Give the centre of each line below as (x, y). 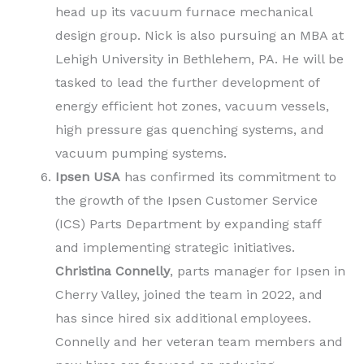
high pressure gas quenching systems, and (190, 129)
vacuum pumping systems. (141, 153)
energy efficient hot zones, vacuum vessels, (192, 106)
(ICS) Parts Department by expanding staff (188, 223)
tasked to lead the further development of (187, 82)
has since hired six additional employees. (183, 318)
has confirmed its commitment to (228, 176)
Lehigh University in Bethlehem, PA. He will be (199, 58)
